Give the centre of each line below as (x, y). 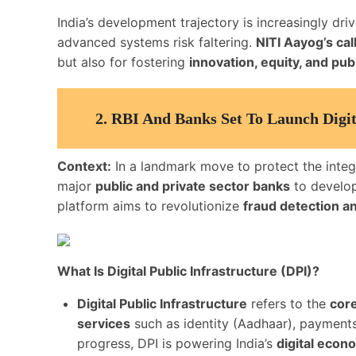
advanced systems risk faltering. (157, 42)
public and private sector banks (193, 186)
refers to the (288, 304)
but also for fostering (123, 62)
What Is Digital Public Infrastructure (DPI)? (188, 271)
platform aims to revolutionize (150, 206)
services (104, 323)
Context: (84, 166)
